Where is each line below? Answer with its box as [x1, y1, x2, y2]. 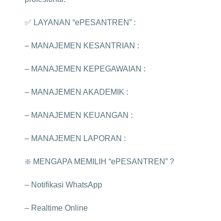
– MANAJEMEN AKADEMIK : [25, 88, 128, 96]
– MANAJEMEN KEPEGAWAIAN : [25, 65, 146, 73]
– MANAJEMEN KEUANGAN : [25, 111, 133, 119]
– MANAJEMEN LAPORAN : [25, 134, 126, 143]
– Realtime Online [25, 204, 88, 212]
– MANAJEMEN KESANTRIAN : [25, 41, 139, 50]
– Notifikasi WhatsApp [25, 181, 102, 189]
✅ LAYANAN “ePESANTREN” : [25, 18, 136, 27]
